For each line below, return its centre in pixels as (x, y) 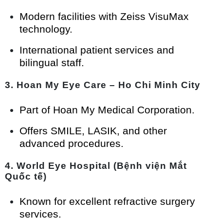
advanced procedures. (72, 144)
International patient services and (97, 50)
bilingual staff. (52, 63)
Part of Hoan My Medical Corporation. (107, 110)
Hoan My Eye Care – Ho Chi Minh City (109, 85)
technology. (46, 29)
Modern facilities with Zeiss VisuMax (104, 17)
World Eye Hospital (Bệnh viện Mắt (102, 166)
